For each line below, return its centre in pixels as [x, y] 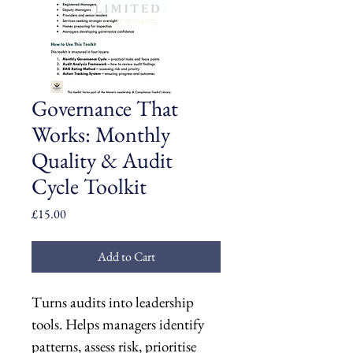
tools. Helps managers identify [119, 324]
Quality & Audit [102, 160]
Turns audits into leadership [114, 302]
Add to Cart [126, 256]
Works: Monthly [101, 134]
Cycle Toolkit [89, 186]
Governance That [105, 108]
